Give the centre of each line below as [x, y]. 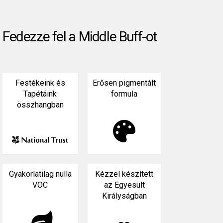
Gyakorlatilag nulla [40, 174]
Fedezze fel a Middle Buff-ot [80, 37]
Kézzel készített [124, 174]
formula [124, 94]
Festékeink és [40, 83]
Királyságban [124, 196]
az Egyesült [124, 185]
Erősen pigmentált [124, 83]
